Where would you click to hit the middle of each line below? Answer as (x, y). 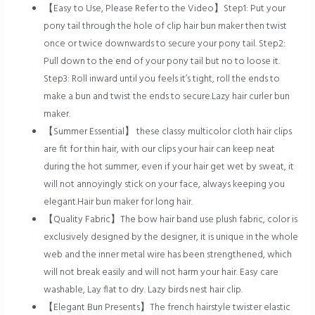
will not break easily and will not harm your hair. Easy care (161, 273)
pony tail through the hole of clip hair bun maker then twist (166, 27)
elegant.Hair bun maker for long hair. (118, 202)
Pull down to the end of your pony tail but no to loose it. (162, 62)
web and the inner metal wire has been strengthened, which (168, 255)
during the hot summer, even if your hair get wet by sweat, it (169, 167)
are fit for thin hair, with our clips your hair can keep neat (160, 150)
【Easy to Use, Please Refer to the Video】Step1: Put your (165, 9)
